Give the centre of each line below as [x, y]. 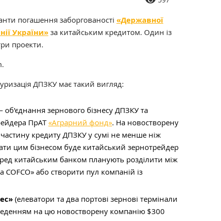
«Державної [140, 20]
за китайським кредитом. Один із [110, 32]
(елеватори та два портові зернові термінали [95, 199]
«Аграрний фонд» [80, 122]
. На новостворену [145, 122]
